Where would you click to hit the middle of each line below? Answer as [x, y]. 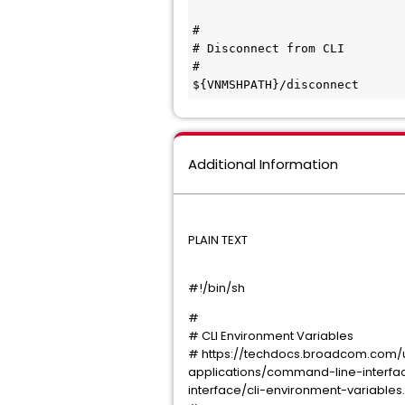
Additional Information [263, 164]
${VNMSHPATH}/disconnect [276, 85]
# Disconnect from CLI [268, 48]
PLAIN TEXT [218, 240]
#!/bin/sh [217, 288]
